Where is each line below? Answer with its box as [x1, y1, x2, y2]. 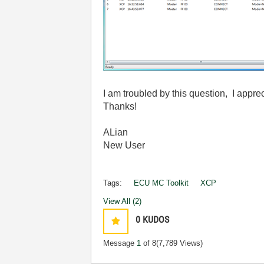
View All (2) [103, 196, 142, 206]
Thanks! [103, 101, 137, 111]
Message [103, 238, 137, 247]
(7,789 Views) [156, 238, 203, 247]
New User [103, 140, 146, 150]
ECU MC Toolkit [134, 178, 189, 187]
